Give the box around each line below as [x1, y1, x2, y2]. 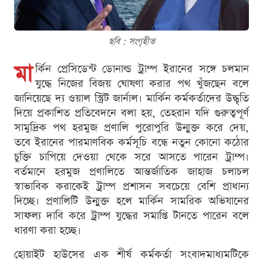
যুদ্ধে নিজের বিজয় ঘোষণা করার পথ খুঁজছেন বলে [35, 76, 249, 92]
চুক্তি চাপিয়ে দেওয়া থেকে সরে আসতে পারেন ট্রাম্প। [14, 150, 249, 165]
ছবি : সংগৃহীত [108, 35, 155, 48]
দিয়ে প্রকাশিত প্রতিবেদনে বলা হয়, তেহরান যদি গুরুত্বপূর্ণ [14, 106, 249, 121]
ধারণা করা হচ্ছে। [14, 223, 81, 238]
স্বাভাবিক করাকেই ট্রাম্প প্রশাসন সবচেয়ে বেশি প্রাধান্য [14, 179, 249, 194]
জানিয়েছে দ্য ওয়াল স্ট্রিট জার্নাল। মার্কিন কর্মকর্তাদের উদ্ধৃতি [14, 91, 249, 106]
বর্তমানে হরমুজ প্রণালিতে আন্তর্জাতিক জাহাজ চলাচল [14, 164, 249, 180]
